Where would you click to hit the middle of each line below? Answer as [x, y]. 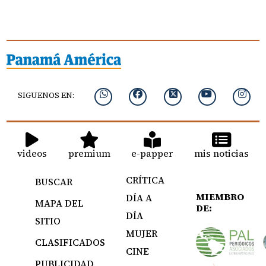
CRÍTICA [145, 180]
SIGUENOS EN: [46, 96]
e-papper [152, 153]
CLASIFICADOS [70, 242]
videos [32, 153]
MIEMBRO [220, 196]
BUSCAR [53, 181]
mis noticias [221, 153]
